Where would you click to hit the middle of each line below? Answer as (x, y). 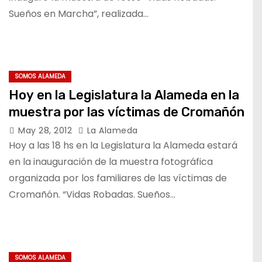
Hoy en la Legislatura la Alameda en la (124, 95)
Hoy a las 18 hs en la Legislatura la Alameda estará (123, 145)
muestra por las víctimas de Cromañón (127, 112)
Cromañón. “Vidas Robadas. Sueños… (92, 194)
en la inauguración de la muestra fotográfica (111, 162)
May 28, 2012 (46, 130)
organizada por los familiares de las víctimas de (118, 178)
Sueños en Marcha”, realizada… (79, 13)
